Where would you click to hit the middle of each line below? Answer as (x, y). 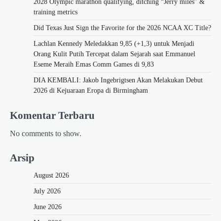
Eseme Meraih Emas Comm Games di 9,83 (94, 65)
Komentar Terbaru (52, 115)
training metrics (55, 12)
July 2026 (47, 191)
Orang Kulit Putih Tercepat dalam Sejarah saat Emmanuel (114, 54)
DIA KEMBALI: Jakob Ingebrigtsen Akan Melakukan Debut (118, 80)
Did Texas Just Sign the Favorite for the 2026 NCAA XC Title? (122, 28)
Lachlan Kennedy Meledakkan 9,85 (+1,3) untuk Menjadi (114, 44)
